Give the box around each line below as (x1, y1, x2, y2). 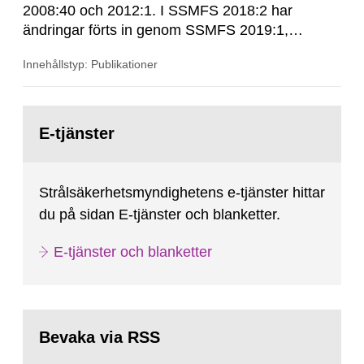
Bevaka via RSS (39, 328, 160, 346)
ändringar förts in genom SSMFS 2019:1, (23, 22, 288, 38)
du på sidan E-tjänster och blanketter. (39, 206, 280, 223)
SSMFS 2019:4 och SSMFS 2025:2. (23, 41, 257, 58)
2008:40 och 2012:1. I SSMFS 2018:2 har (23, 2, 292, 19)
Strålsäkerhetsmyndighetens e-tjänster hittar (39, 184, 325, 201)
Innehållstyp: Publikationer (23, 58, 158, 71)
